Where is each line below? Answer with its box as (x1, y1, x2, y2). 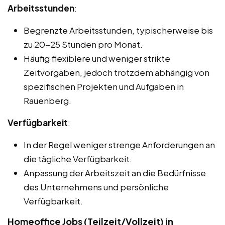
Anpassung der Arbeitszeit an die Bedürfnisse (24, 167, 206, 178)
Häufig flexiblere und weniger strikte (24, 52, 170, 64)
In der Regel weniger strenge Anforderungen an (24, 139, 215, 150)
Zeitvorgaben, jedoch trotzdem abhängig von (24, 66, 209, 78)
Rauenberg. (24, 94, 71, 106)
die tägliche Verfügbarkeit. (24, 153, 132, 164)
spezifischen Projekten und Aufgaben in (24, 80, 184, 92)
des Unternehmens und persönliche (24, 181, 169, 192)
